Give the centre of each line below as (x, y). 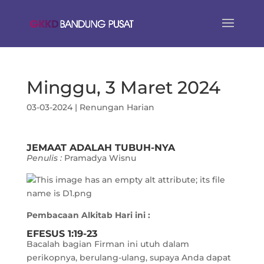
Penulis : (45, 158)
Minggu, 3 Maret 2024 (123, 88)
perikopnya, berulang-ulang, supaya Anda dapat (128, 258)
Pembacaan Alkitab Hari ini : (89, 215)
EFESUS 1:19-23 (62, 234)
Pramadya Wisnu (100, 158)
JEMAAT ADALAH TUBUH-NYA (100, 148)
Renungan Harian (117, 107)
